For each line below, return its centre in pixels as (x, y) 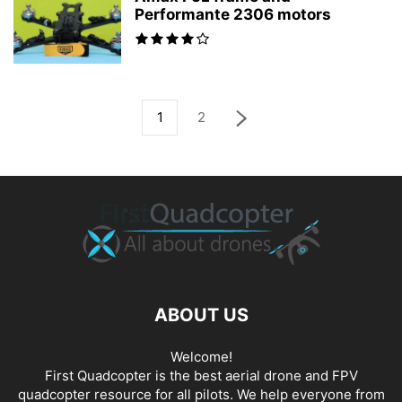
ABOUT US (201, 315)
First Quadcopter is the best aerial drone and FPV (201, 376)
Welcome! (201, 357)
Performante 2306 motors (233, 14)
